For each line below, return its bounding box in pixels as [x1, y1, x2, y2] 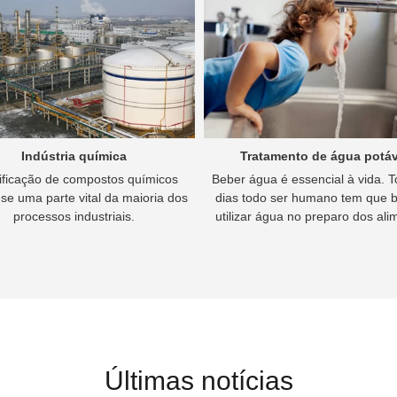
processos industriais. [13, 209, 135, 223]
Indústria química [21, 149, 127, 163]
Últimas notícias [104, 366, 293, 395]
